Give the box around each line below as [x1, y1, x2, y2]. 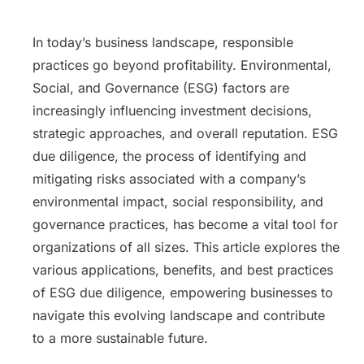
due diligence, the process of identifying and [32, 148, 306, 164]
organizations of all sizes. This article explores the [32, 239, 340, 255]
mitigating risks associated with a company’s [32, 171, 305, 187]
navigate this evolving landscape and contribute [32, 307, 325, 323]
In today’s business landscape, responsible [32, 34, 293, 50]
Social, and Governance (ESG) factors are [32, 80, 289, 96]
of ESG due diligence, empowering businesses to [32, 284, 333, 301]
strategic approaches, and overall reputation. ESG [32, 125, 338, 141]
